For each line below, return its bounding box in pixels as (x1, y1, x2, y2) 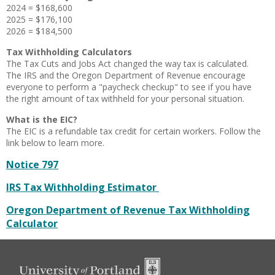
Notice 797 (6, 158, 58, 171)
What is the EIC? (6, 114, 77, 125)
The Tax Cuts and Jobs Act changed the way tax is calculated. (6, 58, 249, 69)
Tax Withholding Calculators (6, 46, 132, 58)
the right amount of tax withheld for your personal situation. (6, 93, 244, 104)
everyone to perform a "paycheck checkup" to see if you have (6, 81, 252, 93)
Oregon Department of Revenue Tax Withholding (6, 203, 250, 217)
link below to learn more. (6, 137, 107, 149)
